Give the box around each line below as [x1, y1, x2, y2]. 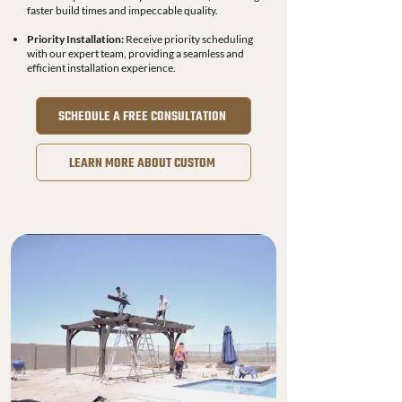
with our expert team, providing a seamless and [27, 46, 244, 60]
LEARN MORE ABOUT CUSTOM [68, 156, 215, 171]
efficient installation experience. [27, 60, 176, 74]
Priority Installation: [27, 31, 124, 46]
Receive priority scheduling [124, 31, 253, 46]
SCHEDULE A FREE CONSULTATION [57, 109, 226, 125]
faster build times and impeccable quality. [27, 3, 218, 17]
